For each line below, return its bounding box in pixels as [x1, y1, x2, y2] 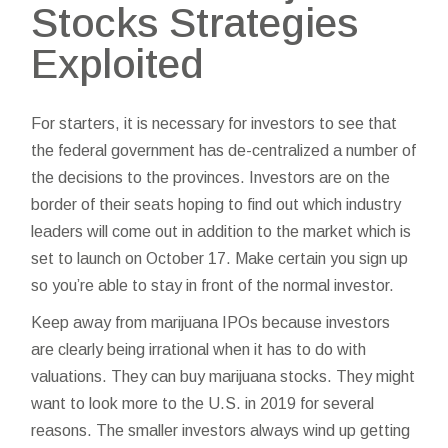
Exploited [31, 41, 204, 87]
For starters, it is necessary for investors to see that [31, 115, 398, 132]
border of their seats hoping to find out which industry [31, 196, 402, 213]
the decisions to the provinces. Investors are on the [31, 169, 391, 186]
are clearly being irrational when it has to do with [31, 341, 367, 358]
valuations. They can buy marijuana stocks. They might [31, 368, 416, 385]
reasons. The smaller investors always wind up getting [31, 422, 411, 439]
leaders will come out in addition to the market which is [31, 223, 412, 240]
